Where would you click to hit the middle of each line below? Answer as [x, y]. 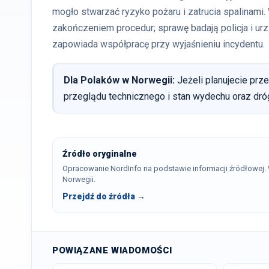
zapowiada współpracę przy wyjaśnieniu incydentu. [159, 44]
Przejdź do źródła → [104, 196]
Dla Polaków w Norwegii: [119, 80]
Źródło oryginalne [100, 154]
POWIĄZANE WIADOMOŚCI [112, 250]
